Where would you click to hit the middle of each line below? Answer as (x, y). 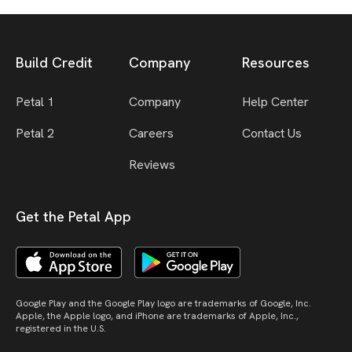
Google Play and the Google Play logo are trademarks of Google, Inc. (163, 303)
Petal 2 (35, 133)
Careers (151, 133)
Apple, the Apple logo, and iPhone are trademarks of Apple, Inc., (157, 315)
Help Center (275, 101)
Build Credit (54, 62)
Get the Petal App (73, 216)
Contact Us (272, 133)
